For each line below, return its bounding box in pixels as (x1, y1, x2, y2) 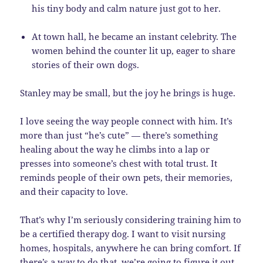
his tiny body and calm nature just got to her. (32, 2, 221, 15)
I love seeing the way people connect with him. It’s (20, 115, 233, 127)
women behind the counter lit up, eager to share (32, 45, 236, 57)
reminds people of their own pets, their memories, (20, 171, 233, 184)
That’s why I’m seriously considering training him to (20, 214, 242, 226)
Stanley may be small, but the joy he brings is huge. (20, 87, 236, 99)
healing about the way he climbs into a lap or (20, 143, 210, 156)
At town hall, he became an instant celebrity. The (32, 31, 237, 43)
